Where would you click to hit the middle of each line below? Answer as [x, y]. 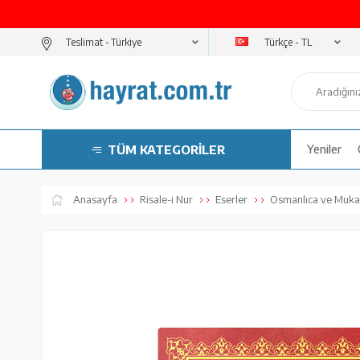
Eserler [231, 199]
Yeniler [324, 149]
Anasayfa [95, 199]
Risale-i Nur [166, 199]
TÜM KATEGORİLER [166, 149]
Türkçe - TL [288, 42]
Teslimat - [88, 42]
